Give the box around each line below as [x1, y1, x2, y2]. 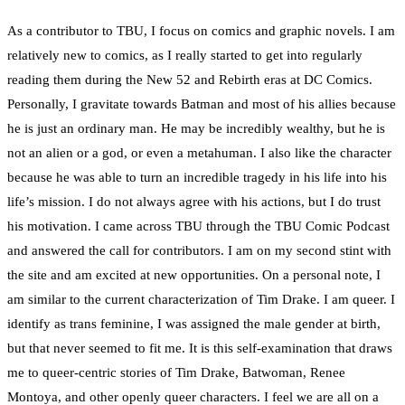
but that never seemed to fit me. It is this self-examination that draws [7, 341, 392, 356]
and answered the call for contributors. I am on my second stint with [7, 243, 391, 259]
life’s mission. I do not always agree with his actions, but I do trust [7, 194, 381, 210]
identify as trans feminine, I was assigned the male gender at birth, [7, 316, 381, 332]
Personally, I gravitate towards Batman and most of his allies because [7, 97, 396, 112]
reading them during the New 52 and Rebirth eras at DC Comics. [7, 72, 372, 88]
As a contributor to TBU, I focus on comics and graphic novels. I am [7, 24, 395, 39]
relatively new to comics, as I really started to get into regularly [7, 48, 363, 63]
